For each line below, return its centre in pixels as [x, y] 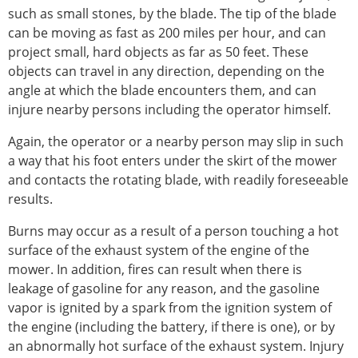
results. [30, 199]
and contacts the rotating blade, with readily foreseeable [178, 180]
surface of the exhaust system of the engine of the [159, 251]
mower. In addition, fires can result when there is [155, 270]
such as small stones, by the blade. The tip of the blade [172, 14]
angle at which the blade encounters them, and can [162, 91]
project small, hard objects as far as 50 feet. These [158, 52]
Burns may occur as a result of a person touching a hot [173, 231]
